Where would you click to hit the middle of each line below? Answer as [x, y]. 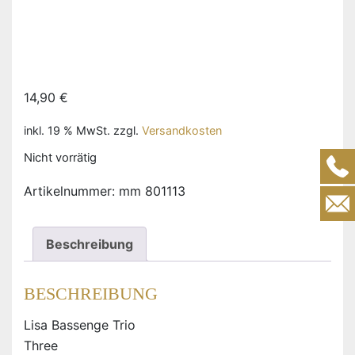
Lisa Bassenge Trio [80, 325]
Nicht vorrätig [60, 157]
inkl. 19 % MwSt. [67, 130]
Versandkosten [182, 130]
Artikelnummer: [71, 191]
